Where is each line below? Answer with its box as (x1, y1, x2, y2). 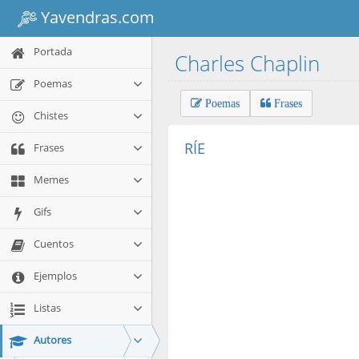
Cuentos (31, 236, 74, 251)
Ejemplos (31, 268, 77, 283)
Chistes (31, 108, 68, 123)
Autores (31, 333, 71, 347)
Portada (31, 44, 72, 58)
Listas (31, 301, 61, 315)
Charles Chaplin (175, 49, 325, 78)
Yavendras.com (37, 6, 155, 28)
